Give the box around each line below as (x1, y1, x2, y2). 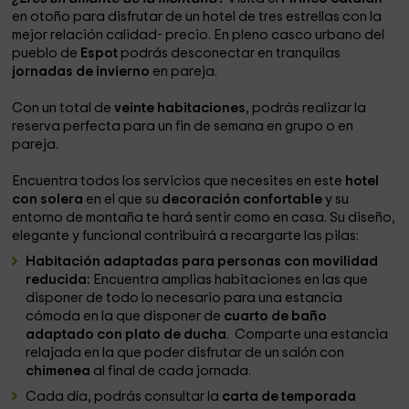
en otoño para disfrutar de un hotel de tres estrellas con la (12, 10, 383, 24)
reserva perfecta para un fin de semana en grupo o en (12, 120, 354, 133)
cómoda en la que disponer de (26, 309, 225, 323)
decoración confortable (162, 193, 326, 206)
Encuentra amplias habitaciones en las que (90, 273, 369, 287)
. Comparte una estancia (226, 328, 389, 341)
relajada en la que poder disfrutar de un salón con (26, 346, 345, 360)
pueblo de (12, 47, 81, 60)
